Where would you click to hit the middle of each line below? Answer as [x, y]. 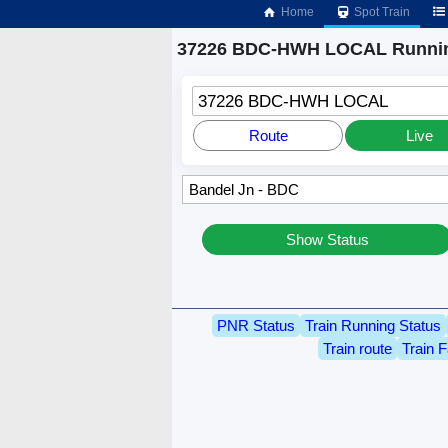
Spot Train [381, 12]
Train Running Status [373, 325]
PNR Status [256, 325]
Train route [357, 348]
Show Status [327, 240]
